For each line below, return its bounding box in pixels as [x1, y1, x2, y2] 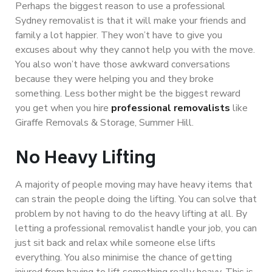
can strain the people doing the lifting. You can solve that [15, 192, 257, 206]
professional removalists [111, 101, 230, 115]
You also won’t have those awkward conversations [15, 57, 230, 71]
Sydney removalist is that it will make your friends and [15, 13, 246, 27]
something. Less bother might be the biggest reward [15, 86, 240, 100]
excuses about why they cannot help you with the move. [15, 42, 255, 56]
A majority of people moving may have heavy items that [15, 177, 253, 191]
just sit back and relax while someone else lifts [15, 236, 216, 250]
